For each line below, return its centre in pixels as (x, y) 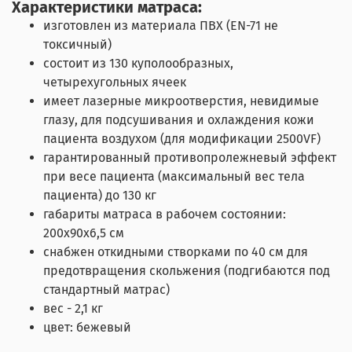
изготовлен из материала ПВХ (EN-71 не (161, 25)
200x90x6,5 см (84, 233)
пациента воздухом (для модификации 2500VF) (182, 138)
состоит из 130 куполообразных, (138, 63)
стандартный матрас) (106, 289)
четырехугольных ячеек (115, 82)
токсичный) (77, 44)
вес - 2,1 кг (73, 308)
